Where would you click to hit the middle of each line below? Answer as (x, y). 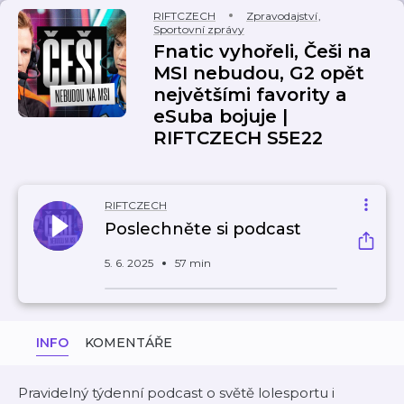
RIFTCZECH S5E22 (238, 138)
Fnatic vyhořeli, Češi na (262, 51)
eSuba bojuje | (220, 116)
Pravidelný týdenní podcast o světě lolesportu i (176, 393)
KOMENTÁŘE (129, 343)
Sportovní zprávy (199, 29)
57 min (193, 263)
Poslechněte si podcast (203, 229)
